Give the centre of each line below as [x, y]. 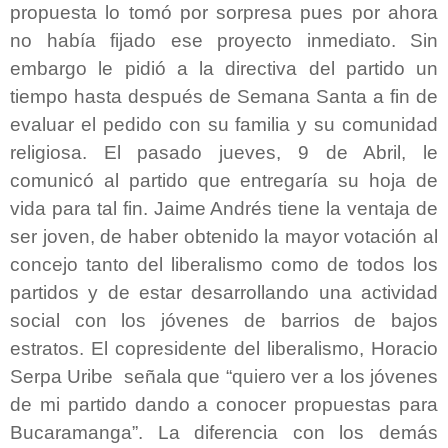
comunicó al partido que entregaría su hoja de [224, 180]
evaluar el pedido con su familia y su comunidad [224, 124]
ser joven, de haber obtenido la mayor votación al [224, 236]
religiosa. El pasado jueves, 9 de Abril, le [224, 152]
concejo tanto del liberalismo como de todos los [224, 264]
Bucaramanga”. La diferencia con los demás [224, 432]
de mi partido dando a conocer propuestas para [224, 404]
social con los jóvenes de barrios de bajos [224, 320]
